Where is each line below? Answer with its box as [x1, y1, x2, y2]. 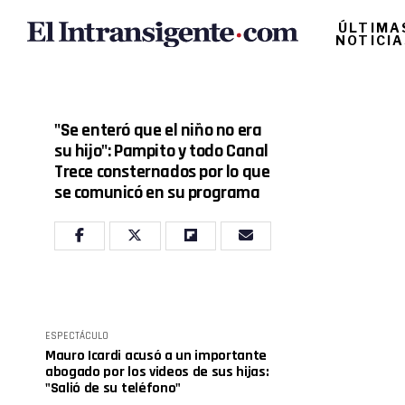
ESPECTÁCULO [45, 330, 108, 343]
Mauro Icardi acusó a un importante [45, 346, 268, 365]
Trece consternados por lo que [54, 160, 270, 184]
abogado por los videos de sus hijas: [45, 363, 269, 381]
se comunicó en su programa [54, 181, 260, 204]
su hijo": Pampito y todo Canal [54, 139, 269, 163]
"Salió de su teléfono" [45, 379, 181, 398]
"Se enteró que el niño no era [54, 118, 262, 142]
